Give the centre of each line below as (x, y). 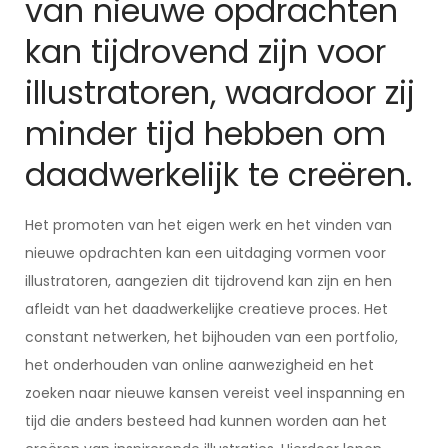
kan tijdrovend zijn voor (205, 51)
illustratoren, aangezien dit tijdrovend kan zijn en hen (208, 281)
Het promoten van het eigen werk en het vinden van (208, 225)
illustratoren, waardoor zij (220, 92)
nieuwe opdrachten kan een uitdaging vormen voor (205, 253)
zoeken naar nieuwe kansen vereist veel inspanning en (215, 393)
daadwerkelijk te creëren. (218, 174)
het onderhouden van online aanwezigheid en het (199, 365)
